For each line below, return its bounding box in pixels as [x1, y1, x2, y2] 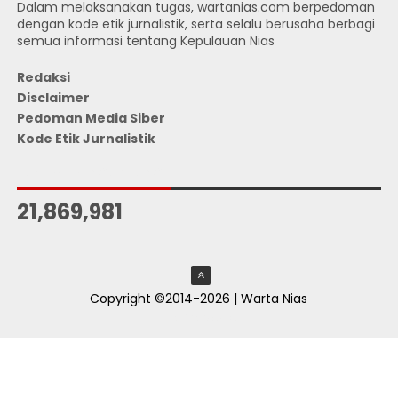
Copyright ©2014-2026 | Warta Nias [90, 289, 308, 307]
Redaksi [16, 68, 70, 87]
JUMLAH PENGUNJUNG [16, 163, 163, 180]
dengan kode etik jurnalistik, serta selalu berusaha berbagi [16, 14, 375, 33]
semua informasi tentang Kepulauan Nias [16, 31, 275, 50]
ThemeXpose [156, 307, 241, 326]
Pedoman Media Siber [16, 109, 165, 128]
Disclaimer [16, 89, 90, 107]
